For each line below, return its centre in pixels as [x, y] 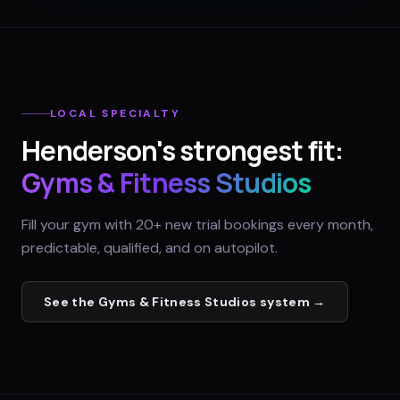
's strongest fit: [250, 151]
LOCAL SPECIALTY [115, 114]
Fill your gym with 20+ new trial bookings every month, [197, 225]
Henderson [89, 151]
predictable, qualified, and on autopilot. [150, 248]
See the [71, 302]
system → [291, 302]
